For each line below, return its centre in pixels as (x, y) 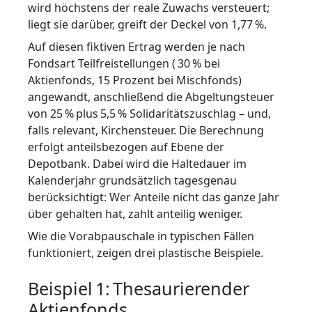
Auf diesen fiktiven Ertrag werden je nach (136, 46)
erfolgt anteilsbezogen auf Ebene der (126, 147)
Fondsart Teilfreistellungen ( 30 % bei (124, 63)
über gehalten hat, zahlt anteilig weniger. (135, 213)
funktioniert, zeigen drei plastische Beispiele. (146, 252)
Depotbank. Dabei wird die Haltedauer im (137, 163)
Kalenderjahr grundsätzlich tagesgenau (132, 180)
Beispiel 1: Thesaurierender (139, 288)
